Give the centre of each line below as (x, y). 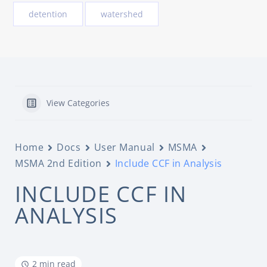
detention (48, 14)
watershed (122, 14)
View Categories (78, 103)
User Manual (124, 147)
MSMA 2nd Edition (58, 163)
